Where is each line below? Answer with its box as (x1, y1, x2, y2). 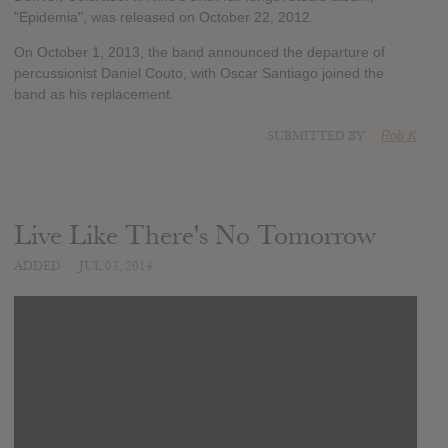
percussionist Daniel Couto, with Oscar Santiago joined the (14, 65, 384, 82)
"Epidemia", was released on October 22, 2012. (14, 9, 314, 26)
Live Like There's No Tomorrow (14, 219, 376, 253)
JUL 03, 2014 (79, 258, 153, 275)
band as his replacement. (14, 86, 174, 103)
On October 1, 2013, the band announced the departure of (14, 44, 385, 61)
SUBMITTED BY (267, 128, 369, 145)
